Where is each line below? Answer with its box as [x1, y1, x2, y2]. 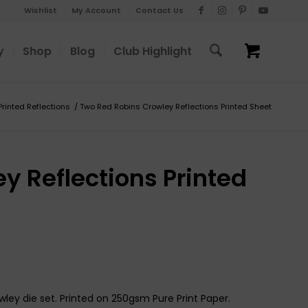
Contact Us [135, 5, 184, 16]
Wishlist [24, 5, 57, 16]
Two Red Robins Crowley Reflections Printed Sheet [80, 101, 272, 112]
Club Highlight [113, 43, 192, 59]
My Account [71, 5, 121, 16]
